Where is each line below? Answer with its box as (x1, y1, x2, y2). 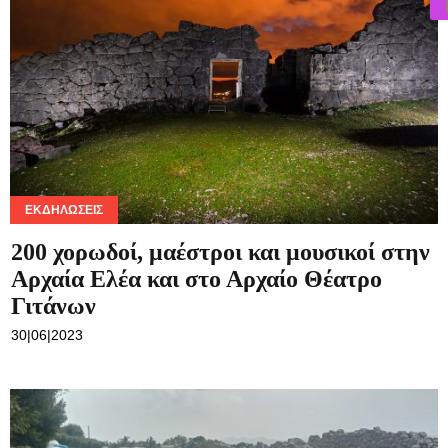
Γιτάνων (11, 293, 96, 320)
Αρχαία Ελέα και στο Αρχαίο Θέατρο (11, 266, 382, 293)
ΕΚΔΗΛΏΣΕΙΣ (25, 203, 103, 218)
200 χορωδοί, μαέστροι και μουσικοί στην (11, 239, 430, 266)
